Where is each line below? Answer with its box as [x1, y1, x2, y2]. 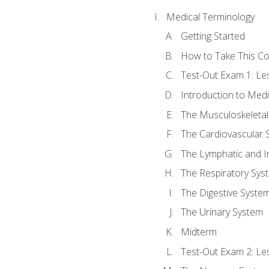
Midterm [180, 225, 217, 238]
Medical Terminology [166, 10, 255, 23]
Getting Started [180, 29, 245, 43]
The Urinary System [180, 205, 263, 219]
